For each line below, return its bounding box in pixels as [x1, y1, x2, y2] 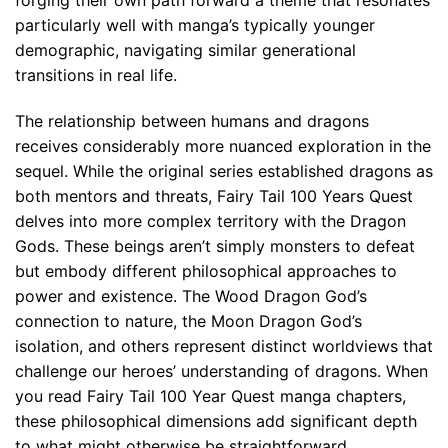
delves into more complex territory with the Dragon [15, 210, 406, 231]
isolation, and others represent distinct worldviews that [15, 335, 433, 356]
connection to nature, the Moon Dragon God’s [15, 310, 362, 331]
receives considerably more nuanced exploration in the [15, 135, 431, 156]
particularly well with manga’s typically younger [15, 14, 375, 35]
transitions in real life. [15, 64, 177, 85]
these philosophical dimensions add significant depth [15, 410, 417, 431]
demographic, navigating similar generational [15, 39, 356, 60]
